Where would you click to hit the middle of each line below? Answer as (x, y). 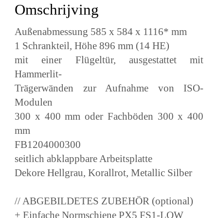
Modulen (34, 102)
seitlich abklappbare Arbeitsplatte (83, 158)
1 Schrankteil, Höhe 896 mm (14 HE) (92, 45)
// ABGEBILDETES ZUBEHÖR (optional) (104, 200)
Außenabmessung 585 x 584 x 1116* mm (101, 31)
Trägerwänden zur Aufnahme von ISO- (109, 88)
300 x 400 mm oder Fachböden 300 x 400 (109, 116)
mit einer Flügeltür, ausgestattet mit (109, 59)
